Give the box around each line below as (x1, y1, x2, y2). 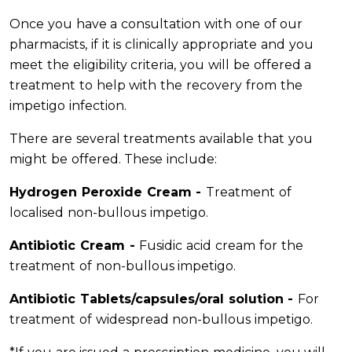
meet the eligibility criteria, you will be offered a (9, 57, 312, 73)
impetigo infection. (9, 98, 126, 114)
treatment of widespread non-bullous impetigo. (9, 312, 313, 328)
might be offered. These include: (9, 152, 218, 167)
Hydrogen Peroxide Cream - (9, 185, 207, 200)
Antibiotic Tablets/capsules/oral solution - (9, 291, 299, 307)
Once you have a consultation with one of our (9, 16, 303, 32)
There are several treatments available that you (9, 131, 313, 147)
